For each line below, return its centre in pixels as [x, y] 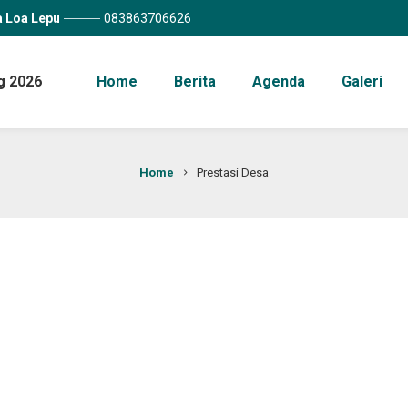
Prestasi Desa [232, 173]
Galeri [362, 82]
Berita [194, 82]
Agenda [278, 82]
